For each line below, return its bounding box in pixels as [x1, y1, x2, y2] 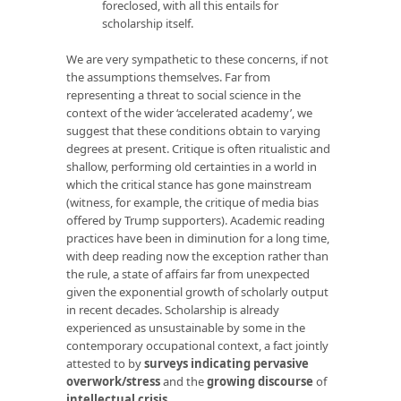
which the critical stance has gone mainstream [66, 175, 311, 192]
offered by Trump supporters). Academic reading [66, 211, 325, 228]
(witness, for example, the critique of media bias [66, 193, 319, 210]
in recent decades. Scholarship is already [66, 301, 279, 318]
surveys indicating [144, 354, 251, 371]
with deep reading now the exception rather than [66, 247, 328, 264]
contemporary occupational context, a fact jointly [66, 337, 328, 354]
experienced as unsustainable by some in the [66, 319, 305, 336]
